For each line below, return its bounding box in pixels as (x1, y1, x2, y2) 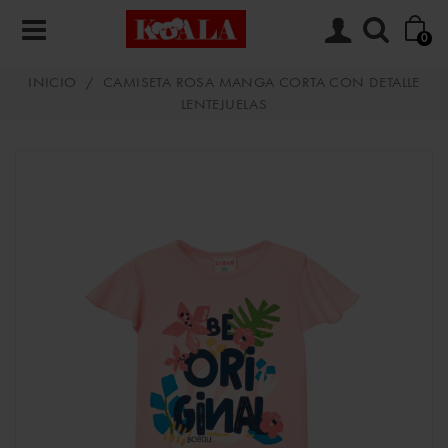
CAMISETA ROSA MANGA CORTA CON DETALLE (102, 76, 420, 91)
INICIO (28, 76, 77, 91)
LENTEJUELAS (180, 98, 268, 113)
